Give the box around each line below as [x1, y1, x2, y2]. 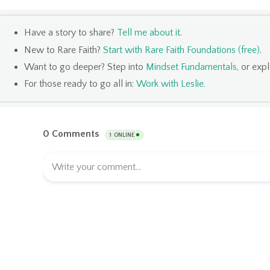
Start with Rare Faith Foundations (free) [103, 44, 260, 55]
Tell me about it [117, 27, 180, 39]
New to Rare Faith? [24, 44, 103, 55]
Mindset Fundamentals [146, 61, 237, 72]
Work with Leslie [136, 78, 204, 89]
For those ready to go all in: [24, 78, 136, 89]
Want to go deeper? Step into [24, 61, 146, 72]
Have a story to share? [24, 27, 117, 39]
